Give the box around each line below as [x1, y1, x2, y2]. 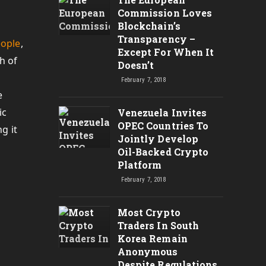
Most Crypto [117, 206, 180, 218]
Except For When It [117, 46, 214, 58]
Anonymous [117, 245, 178, 258]
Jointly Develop [117, 132, 199, 145]
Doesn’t [117, 59, 154, 71]
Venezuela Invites [117, 106, 207, 119]
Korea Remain [117, 232, 188, 245]
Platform [117, 159, 162, 171]
